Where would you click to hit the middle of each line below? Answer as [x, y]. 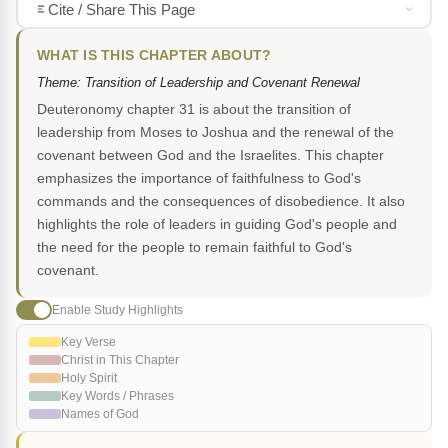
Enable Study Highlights [117, 309]
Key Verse [88, 342]
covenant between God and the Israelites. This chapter [210, 155]
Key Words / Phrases [117, 396]
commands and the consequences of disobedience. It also [221, 201]
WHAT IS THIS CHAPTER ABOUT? [154, 56]
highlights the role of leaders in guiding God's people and [217, 224]
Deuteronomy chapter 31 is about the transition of [194, 109]
